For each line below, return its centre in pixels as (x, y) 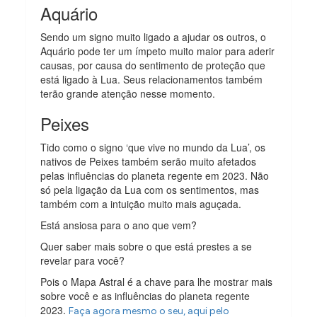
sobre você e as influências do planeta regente (145, 295)
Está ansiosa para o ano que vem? (120, 225)
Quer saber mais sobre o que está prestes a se (146, 246)
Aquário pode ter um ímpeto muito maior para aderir (158, 51)
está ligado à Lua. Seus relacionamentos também (152, 79)
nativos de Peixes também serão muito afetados (149, 161)
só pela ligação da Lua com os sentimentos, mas (150, 189)
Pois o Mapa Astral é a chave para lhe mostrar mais (157, 281)
